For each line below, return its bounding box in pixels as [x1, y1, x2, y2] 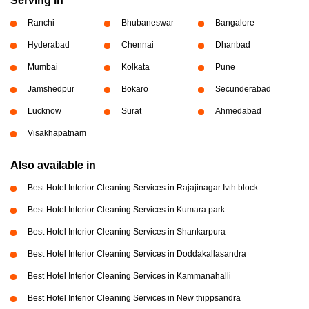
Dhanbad [215, 40, 250, 50]
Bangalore [215, 18, 255, 28]
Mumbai [28, 62, 58, 72]
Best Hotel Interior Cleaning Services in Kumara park [28, 205, 225, 215]
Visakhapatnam [28, 128, 86, 139]
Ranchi [28, 18, 54, 28]
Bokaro [121, 84, 148, 94]
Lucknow [28, 106, 61, 117]
